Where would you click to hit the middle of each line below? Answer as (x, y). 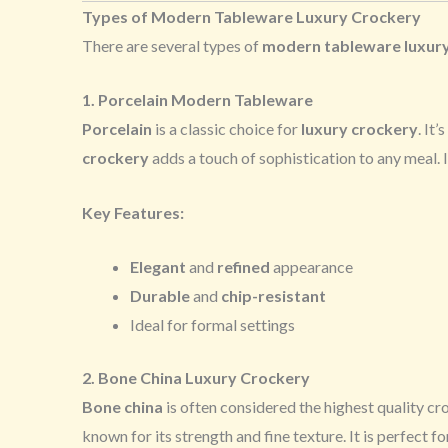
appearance (311, 267)
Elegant (158, 267)
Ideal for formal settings (212, 325)
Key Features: (133, 212)
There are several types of (172, 45)
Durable (160, 296)
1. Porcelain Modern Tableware (197, 100)
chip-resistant (273, 296)
